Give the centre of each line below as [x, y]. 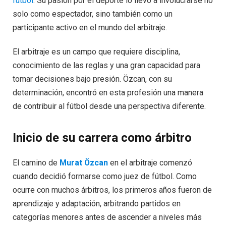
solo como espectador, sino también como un [93, 14]
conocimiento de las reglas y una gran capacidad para [106, 66]
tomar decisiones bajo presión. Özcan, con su [92, 79]
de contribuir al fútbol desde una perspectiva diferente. [109, 106]
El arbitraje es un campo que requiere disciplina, [96, 52]
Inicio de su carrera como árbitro [102, 138]
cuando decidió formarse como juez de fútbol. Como [105, 177]
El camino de [36, 163]
